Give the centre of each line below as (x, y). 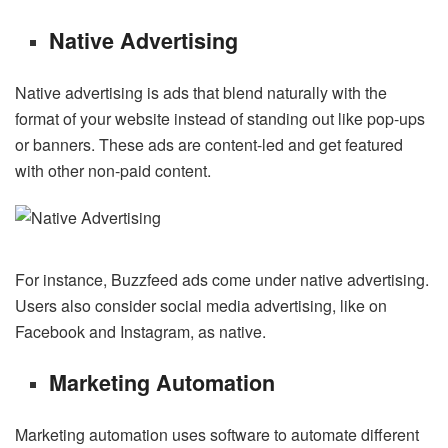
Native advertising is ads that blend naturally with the (201, 93)
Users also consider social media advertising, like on (201, 306)
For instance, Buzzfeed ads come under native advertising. (222, 280)
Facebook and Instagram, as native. (140, 332)
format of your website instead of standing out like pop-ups (220, 119)
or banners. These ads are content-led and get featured (209, 145)
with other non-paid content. (113, 171)
